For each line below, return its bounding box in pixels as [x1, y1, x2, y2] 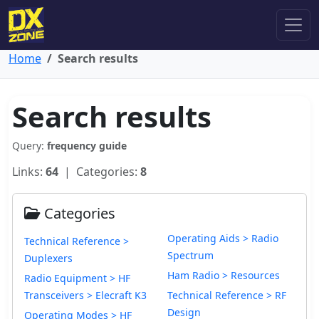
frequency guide [47, 139, 127, 152]
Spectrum [167, 249, 214, 262]
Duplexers [24, 251, 73, 265]
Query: [12, 139, 47, 152]
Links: [12, 164, 46, 179]
